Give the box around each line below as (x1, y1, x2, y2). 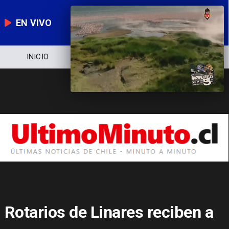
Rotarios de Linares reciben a (4, 202, 214, 222)
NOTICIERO (18, 52, 57, 62)
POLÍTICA (97, 52, 130, 62)
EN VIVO (16, 17, 52, 28)
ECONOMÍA (171, 52, 210, 62)
